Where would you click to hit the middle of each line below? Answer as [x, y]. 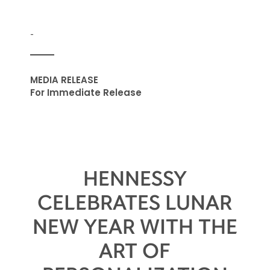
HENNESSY [135, 177]
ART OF [135, 250]
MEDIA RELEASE [64, 80]
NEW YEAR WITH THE [135, 226]
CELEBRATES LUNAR [135, 202]
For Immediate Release [86, 93]
